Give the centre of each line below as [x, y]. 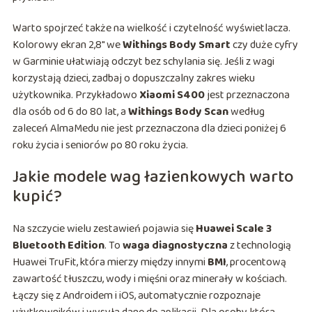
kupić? [37, 197]
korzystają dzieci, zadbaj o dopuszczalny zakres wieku [133, 79]
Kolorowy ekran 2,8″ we [67, 45]
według [246, 112]
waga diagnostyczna [175, 246]
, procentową [256, 263]
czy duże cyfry [264, 45]
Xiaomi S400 [172, 95]
